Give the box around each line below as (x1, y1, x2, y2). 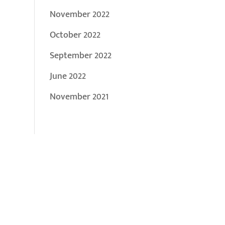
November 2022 (49, 7, 109, 22)
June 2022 (49, 69, 86, 84)
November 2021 (49, 89, 108, 104)
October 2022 (49, 28, 100, 43)
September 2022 (49, 48, 111, 63)
